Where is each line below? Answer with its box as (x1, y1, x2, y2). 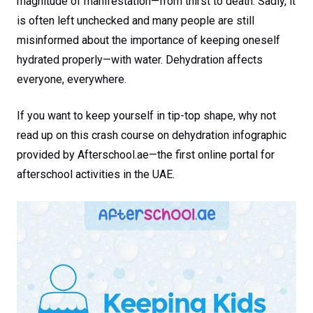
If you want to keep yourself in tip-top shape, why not (17, 109, 276, 122)
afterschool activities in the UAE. (17, 168, 175, 181)
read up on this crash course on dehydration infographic (17, 129, 286, 142)
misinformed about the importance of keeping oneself (17, 34, 280, 47)
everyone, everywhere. (17, 73, 126, 86)
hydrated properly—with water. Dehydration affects (17, 53, 263, 66)
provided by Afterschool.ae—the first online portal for (17, 148, 275, 161)
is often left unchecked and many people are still (17, 14, 254, 27)
